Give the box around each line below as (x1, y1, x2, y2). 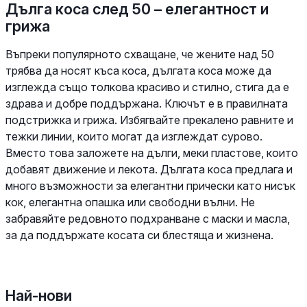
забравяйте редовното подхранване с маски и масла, (5, 211, 290, 225)
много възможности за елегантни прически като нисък (5, 178, 295, 193)
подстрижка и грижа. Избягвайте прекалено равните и (5, 112, 293, 127)
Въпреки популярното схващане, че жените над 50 (5, 47, 274, 61)
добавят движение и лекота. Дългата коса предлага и (5, 162, 293, 176)
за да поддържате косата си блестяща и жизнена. (5, 228, 273, 242)
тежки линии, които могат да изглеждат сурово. (5, 129, 262, 143)
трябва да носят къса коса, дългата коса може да (5, 63, 271, 77)
